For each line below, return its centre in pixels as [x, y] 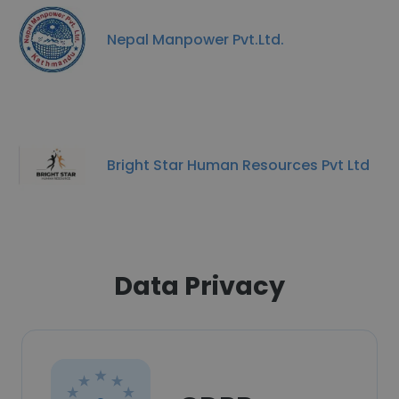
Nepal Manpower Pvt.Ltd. [195, 39]
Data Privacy [199, 286]
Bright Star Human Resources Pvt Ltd [238, 165]
